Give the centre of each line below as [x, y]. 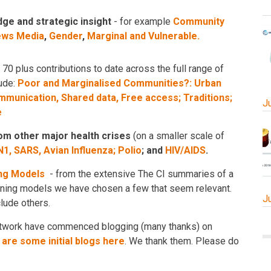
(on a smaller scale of [178, 136]
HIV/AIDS [185, 150]
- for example [142, 21]
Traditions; [208, 98]
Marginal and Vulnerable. [143, 36]
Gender [66, 36]
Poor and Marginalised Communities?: [105, 83]
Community [199, 21]
